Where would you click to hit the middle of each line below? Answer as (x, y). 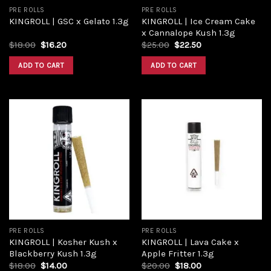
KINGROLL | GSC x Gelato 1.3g (69, 21)
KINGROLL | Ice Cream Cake (198, 21)
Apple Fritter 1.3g (178, 253)
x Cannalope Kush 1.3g (188, 32)
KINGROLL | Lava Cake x (190, 242)
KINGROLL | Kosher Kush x (63, 242)
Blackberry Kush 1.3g (53, 253)
